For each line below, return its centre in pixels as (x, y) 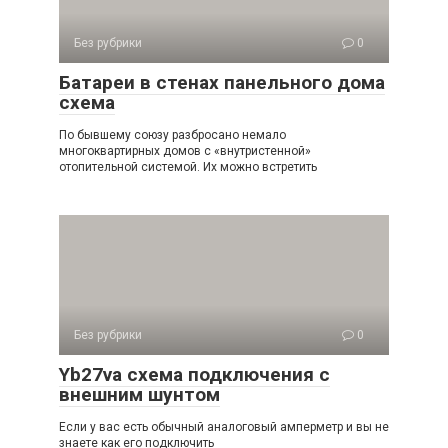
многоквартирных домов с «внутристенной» (185, 151)
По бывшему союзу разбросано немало (172, 135)
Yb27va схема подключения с (194, 375)
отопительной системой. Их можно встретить (188, 167)
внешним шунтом (139, 395)
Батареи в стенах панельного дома (222, 83)
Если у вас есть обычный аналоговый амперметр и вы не (224, 427)
